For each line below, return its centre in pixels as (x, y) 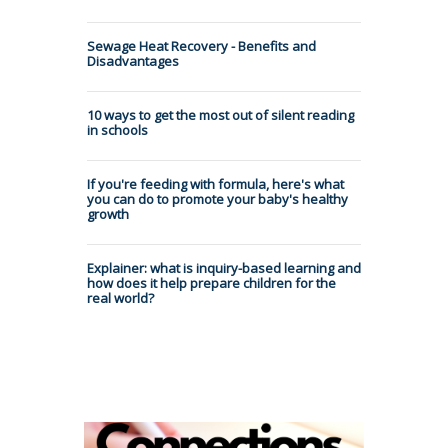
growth (108, 213)
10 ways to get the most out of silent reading (220, 114)
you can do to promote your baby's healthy (217, 198)
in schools (117, 129)
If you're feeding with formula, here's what (215, 183)
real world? (120, 297)
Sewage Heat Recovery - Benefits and (201, 45)
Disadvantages (133, 60)
